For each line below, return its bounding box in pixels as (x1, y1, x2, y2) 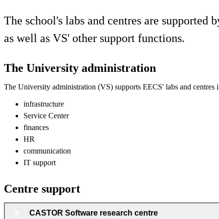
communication (23, 146, 71, 155)
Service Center (23, 111, 69, 120)
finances (23, 123, 49, 131)
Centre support (4, 182, 80, 195)
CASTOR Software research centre (29, 208, 160, 217)
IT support (23, 158, 56, 167)
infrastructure (23, 99, 64, 108)
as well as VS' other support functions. (4, 31, 185, 44)
